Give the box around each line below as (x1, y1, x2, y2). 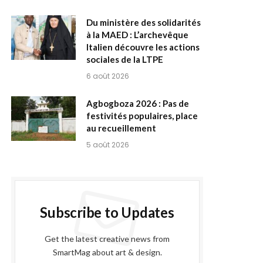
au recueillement (86, 122, 156, 133)
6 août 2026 (86, 70, 129, 81)
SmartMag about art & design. (52, 247, 162, 257)
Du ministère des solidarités (86, 16, 201, 28)
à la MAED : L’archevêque (86, 29, 188, 40)
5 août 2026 (86, 139, 129, 150)
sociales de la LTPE (86, 53, 163, 65)
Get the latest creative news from (45, 233, 170, 244)
